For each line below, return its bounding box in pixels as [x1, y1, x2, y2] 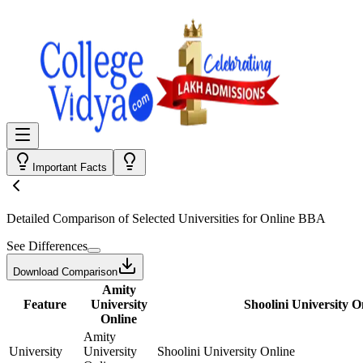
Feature [23, 297, 66, 311]
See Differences [6, 239, 88, 253]
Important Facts [32, 161, 107, 173]
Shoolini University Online [157, 344, 295, 358]
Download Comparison [13, 266, 117, 278]
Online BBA [260, 211, 326, 225]
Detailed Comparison [6, 211, 115, 225]
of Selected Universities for [115, 211, 260, 225]
